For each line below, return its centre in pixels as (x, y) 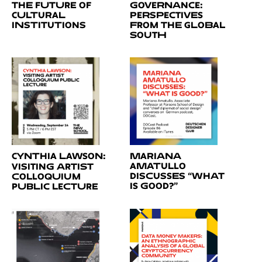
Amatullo (158, 166)
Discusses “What (177, 175)
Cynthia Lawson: (62, 156)
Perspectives (166, 15)
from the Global (177, 25)
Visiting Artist (53, 166)
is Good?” (154, 185)
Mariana (155, 156)
